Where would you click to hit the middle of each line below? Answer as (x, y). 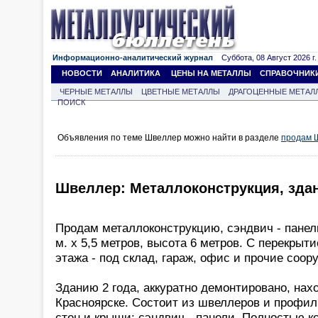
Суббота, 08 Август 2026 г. (265, 57)
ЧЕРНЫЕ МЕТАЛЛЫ (96, 92)
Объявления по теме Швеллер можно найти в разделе (169, 138)
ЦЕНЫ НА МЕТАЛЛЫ (211, 73)
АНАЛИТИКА (136, 73)
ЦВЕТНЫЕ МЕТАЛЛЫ (181, 92)
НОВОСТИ (82, 73)
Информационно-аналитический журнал (133, 57)
